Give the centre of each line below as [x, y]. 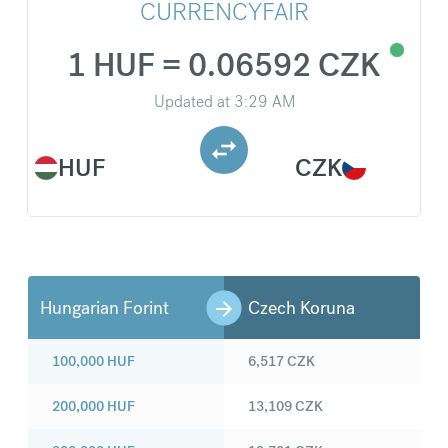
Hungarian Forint [104, 308]
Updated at [191, 102]
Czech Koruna [301, 308]
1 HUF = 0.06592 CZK [224, 66]
